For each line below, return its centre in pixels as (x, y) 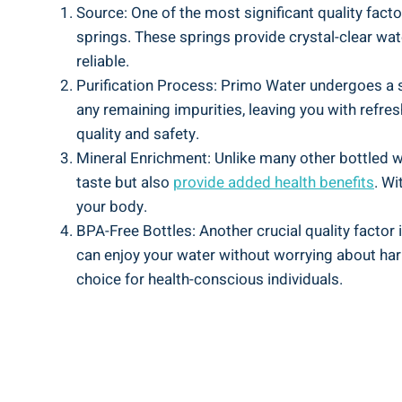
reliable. (103, 61)
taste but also (125, 182)
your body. (112, 206)
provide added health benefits (274, 182)
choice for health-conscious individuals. (210, 279)
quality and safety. (138, 134)
